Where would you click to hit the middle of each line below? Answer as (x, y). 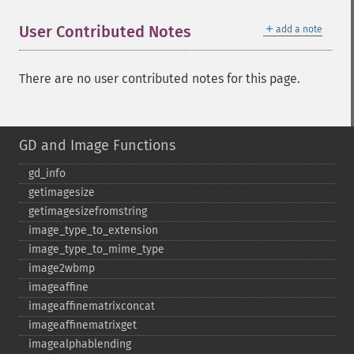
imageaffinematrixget (83, 325)
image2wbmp (62, 268)
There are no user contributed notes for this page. (160, 79)
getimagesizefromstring (88, 211)
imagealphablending (80, 344)
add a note (299, 29)
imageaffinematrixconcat (92, 306)
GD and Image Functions (97, 145)
